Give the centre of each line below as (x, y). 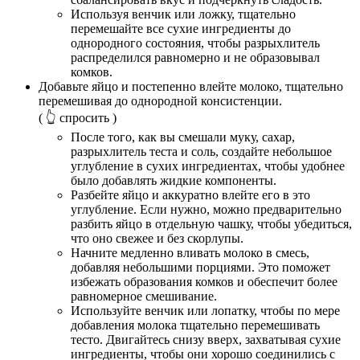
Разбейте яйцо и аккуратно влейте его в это (190, 195)
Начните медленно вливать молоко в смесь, (190, 253)
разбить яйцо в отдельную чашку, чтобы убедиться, (211, 224)
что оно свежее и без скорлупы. (157, 239)
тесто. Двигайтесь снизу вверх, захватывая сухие (206, 340)
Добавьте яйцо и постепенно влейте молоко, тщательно (191, 87)
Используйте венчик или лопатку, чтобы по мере (205, 311)
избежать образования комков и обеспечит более (204, 282)
